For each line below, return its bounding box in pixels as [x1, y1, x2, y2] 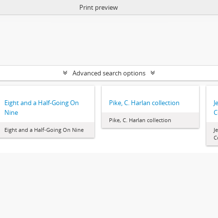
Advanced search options [73, 69, 145, 77]
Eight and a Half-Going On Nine [4, 126, 84, 133]
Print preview [79, 3, 118, 12]
